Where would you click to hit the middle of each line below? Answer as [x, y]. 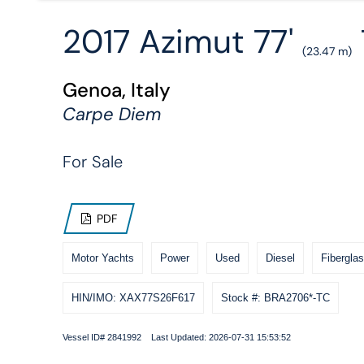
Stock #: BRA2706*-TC [275, 297]
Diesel [280, 258]
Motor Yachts [102, 258]
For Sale [92, 161]
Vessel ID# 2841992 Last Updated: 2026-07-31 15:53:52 [176, 337]
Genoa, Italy [116, 89]
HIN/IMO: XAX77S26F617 [133, 297]
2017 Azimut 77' [182, 41]
